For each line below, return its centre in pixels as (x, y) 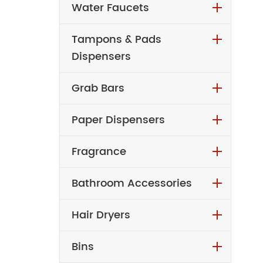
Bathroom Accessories (131, 183)
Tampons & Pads (116, 40)
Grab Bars (98, 88)
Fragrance (99, 152)
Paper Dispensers (118, 120)
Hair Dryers (101, 215)
